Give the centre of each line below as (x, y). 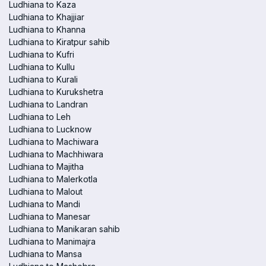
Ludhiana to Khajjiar (47, 17)
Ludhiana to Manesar (50, 216)
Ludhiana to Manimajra (52, 241)
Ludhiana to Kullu (42, 67)
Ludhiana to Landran (48, 104)
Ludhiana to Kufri (42, 54)
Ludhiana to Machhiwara (56, 154)
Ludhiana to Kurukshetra (56, 92)
